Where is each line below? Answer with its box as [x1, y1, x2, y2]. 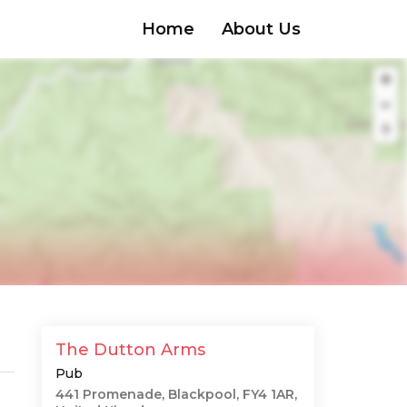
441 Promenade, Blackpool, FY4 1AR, [55, 386, 297, 402]
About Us [222, 18, 301, 39]
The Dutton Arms [55, 340, 205, 360]
